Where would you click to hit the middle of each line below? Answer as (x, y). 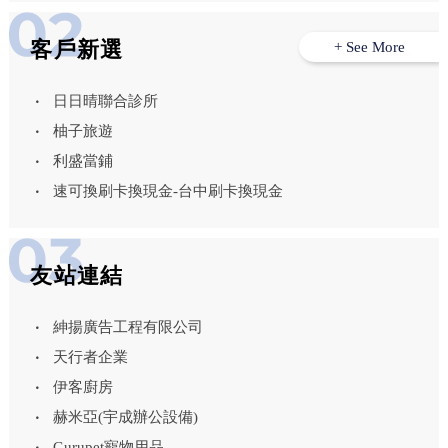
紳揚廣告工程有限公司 (128, 327)
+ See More (369, 46)
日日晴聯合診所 (106, 101)
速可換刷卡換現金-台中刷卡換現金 (168, 191)
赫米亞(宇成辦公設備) (126, 417)
